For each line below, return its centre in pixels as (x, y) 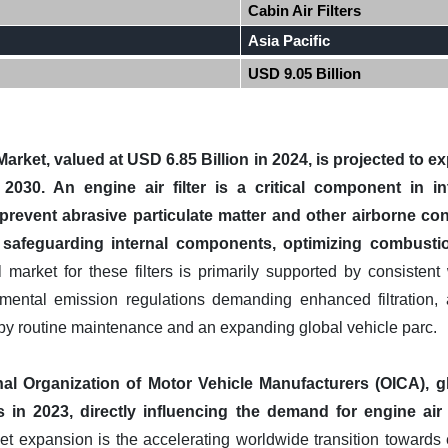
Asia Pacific (289, 40)
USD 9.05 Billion (305, 73)
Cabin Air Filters (305, 10)
